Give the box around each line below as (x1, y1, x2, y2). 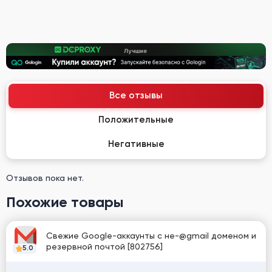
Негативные (107, 139, 165, 149)
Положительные (98, 115, 174, 124)
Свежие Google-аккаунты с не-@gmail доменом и (46, 231, 256, 241)
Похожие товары (6, 192, 124, 211)
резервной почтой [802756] (46, 242, 163, 252)
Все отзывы (109, 90, 163, 100)
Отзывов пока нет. (6, 172, 84, 183)
